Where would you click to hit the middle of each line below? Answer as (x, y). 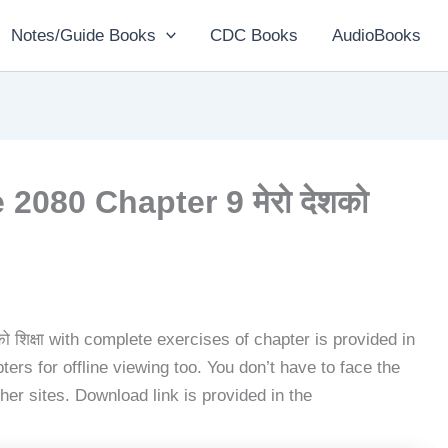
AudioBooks (376, 35)
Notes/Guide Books (83, 35)
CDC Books (254, 35)
